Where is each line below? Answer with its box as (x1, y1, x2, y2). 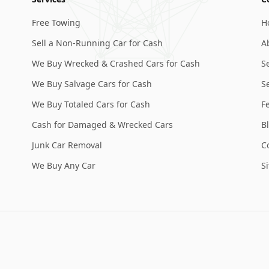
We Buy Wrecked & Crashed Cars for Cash (32, 58, 201, 69)
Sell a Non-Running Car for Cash (32, 37, 163, 49)
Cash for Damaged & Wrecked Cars (32, 119, 174, 130)
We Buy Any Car (32, 160, 96, 171)
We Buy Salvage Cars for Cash (32, 78, 153, 89)
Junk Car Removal (32, 139, 103, 151)
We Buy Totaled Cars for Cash (32, 98, 151, 110)
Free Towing (32, 17, 81, 28)
